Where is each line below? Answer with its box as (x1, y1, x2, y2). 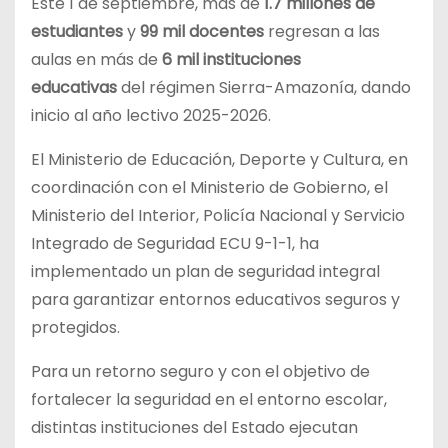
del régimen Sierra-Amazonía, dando (117, 75, 411, 99)
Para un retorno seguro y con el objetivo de (31, 359, 370, 383)
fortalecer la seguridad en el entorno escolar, (31, 387, 387, 411)
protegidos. (31, 315, 120, 339)
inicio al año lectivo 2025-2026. (31, 103, 271, 127)
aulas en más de (31, 47, 162, 71)
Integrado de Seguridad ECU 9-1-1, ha (31, 231, 319, 255)
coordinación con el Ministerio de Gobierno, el (31, 175, 388, 199)
